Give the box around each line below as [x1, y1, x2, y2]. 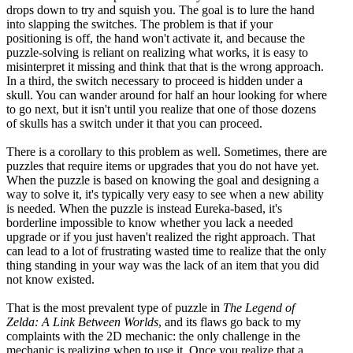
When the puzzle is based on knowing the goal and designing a [6, 173, 319, 187]
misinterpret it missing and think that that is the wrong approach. [6, 59, 324, 73]
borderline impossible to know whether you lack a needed [6, 215, 293, 229]
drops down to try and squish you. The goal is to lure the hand [6, 2, 314, 17]
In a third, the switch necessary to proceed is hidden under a [6, 73, 303, 87]
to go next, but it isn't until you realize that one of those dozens [6, 102, 316, 116]
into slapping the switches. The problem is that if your [6, 17, 273, 31]
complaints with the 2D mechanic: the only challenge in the [6, 329, 300, 343]
